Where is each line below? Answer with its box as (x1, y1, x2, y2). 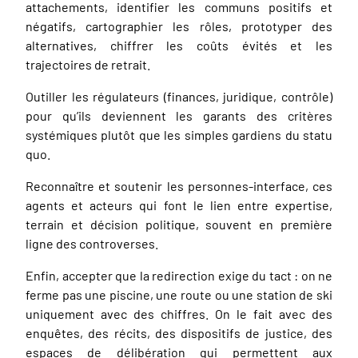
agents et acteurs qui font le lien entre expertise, (26, 197, 332, 213)
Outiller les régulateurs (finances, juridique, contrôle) (26, 88, 332, 104)
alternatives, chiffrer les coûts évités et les (26, 37, 332, 53)
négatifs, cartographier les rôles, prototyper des (26, 18, 332, 34)
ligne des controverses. (26, 235, 158, 251)
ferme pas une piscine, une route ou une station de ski (26, 286, 332, 302)
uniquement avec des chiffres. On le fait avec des (26, 305, 332, 321)
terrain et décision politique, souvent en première (26, 216, 332, 232)
